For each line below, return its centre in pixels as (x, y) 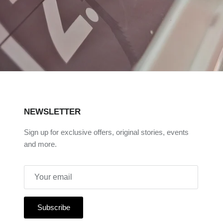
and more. (40, 144)
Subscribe (54, 208)
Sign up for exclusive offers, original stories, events (106, 132)
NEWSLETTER (52, 112)
